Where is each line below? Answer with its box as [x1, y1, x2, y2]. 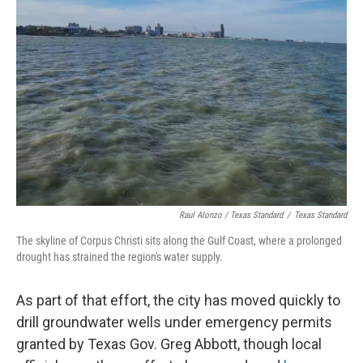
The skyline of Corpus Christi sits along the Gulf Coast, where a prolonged [16, 234, 342, 247]
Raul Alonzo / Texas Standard [179, 210, 283, 220]
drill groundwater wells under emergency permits [16, 314, 332, 331]
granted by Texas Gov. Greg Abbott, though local [16, 335, 322, 352]
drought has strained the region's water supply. [16, 250, 223, 263]
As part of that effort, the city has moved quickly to [16, 292, 340, 309]
